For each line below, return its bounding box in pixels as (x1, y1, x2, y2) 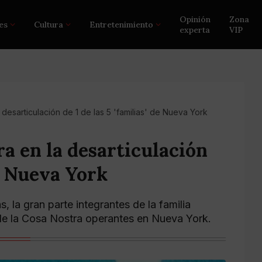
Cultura (34, 19, 64, 30)
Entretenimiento (89, 19, 154, 30)
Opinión (180, 14, 211, 25)
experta (180, 25, 211, 35)
